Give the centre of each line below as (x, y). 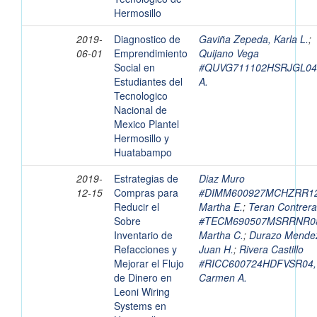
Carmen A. (223, 278)
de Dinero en (143, 278)
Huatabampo (143, 152)
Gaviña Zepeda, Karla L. (254, 39)
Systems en (140, 306)
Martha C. (221, 235)
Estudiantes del (148, 82)
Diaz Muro (222, 179)
